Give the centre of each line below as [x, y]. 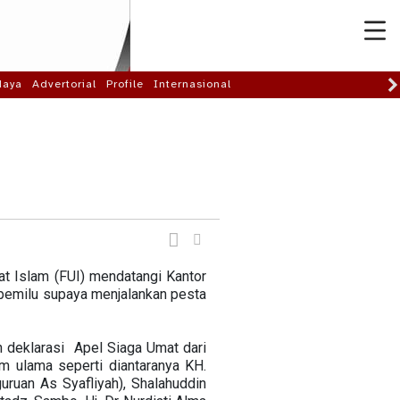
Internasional [192, 84]
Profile [125, 84]
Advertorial [64, 84]
